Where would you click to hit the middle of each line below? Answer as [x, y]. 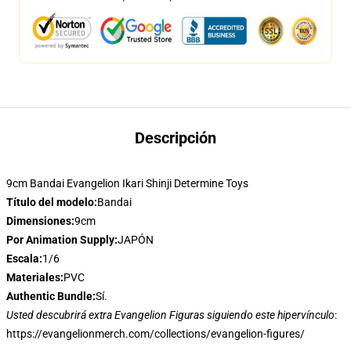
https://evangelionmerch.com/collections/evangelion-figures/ [156, 334]
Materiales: [35, 277]
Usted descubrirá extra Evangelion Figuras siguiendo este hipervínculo [170, 315]
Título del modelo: [52, 202]
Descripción [175, 138]
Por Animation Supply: [62, 240]
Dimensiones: [40, 221]
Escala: [24, 259]
